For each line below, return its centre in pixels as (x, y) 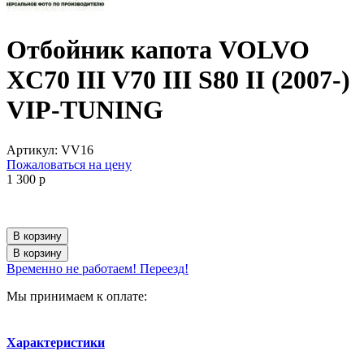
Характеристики (56, 342)
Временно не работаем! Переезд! (97, 268)
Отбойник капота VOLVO (158, 50)
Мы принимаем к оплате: (77, 296)
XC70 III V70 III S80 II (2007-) (178, 80)
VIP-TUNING (85, 110)
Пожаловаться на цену (69, 164)
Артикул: (32, 149)
